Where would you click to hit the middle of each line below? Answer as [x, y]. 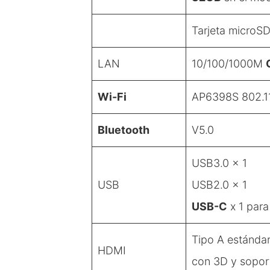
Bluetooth [124, 130]
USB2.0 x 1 [219, 184]
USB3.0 [212, 163]
